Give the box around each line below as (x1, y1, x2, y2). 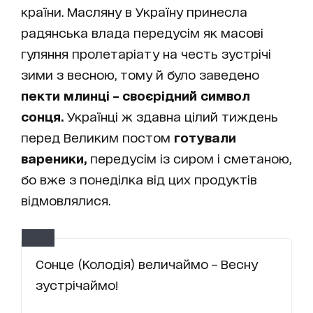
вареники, (21, 150, 87, 165)
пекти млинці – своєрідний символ (21, 87, 250, 102)
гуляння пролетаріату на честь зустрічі (21, 45, 271, 60)
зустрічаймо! (36, 277, 118, 291)
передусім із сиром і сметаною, (87, 150, 291, 165)
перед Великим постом (21, 129, 174, 144)
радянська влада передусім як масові (21, 24, 263, 39)
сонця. (21, 108, 67, 123)
